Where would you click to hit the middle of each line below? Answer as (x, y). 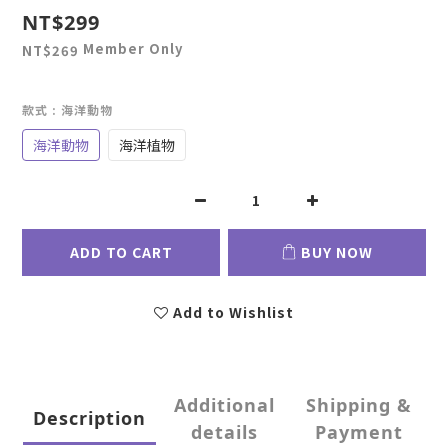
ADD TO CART (121, 251)
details (224, 431)
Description (89, 418)
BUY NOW (337, 251)
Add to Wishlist (233, 311)
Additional (224, 404)
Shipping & (358, 404)
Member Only (133, 49)
